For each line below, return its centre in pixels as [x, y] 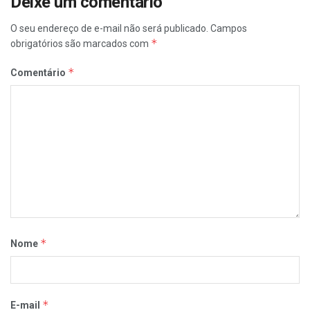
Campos [229, 29]
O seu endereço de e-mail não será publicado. [109, 29]
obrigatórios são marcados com [81, 44]
